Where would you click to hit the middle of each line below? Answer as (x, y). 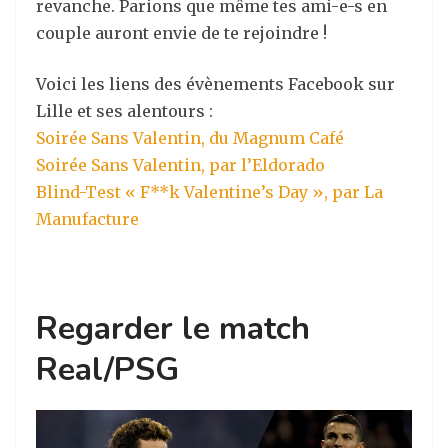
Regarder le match (173, 328)
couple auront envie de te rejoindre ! (181, 32)
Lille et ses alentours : (124, 110)
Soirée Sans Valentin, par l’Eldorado (180, 164)
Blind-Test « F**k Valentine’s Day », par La (209, 191)
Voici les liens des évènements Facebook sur (215, 83)
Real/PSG (107, 369)
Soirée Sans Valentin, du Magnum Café (190, 137)
